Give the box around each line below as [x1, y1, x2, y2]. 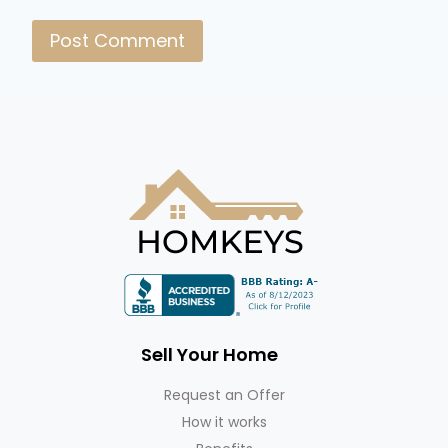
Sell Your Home [140, 341, 278, 367]
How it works [181, 411, 267, 432]
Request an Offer [163, 384, 285, 405]
